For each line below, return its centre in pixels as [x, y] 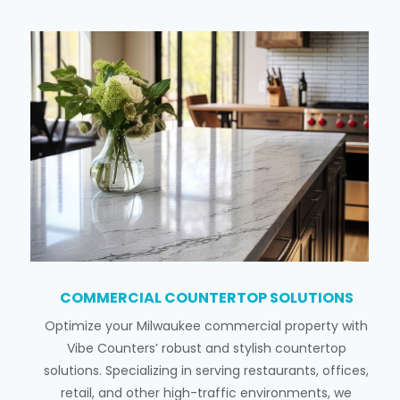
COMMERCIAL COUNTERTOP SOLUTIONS [206, 298]
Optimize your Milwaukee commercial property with [207, 326]
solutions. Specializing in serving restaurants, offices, [207, 371]
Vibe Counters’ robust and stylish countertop [206, 349]
